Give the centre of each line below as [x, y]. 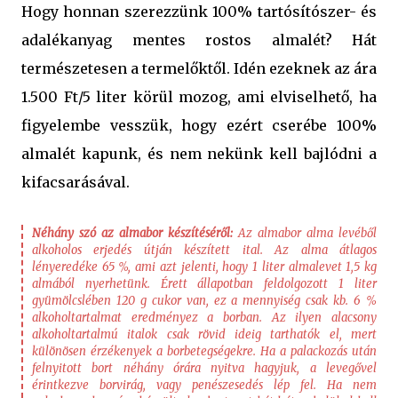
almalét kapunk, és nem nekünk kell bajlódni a [199, 154]
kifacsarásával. [76, 183]
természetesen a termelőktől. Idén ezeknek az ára [199, 69]
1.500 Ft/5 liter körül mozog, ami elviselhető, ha [199, 97]
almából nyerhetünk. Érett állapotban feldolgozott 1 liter [204, 284]
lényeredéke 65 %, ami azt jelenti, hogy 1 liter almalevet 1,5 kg [204, 267]
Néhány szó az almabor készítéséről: [132, 234]
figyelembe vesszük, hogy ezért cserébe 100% [199, 126]
